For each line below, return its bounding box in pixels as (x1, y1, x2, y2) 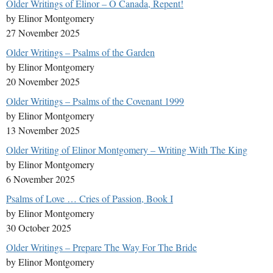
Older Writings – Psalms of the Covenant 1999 (6, 94, 184, 108)
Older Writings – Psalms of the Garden (6, 46, 155, 59)
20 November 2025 (6, 75, 80, 88)
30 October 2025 (6, 221, 71, 235)
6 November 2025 (6, 172, 75, 186)
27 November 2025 (6, 26, 80, 40)
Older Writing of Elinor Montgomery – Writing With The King (6, 143, 247, 157)
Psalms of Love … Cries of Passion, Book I (6, 192, 173, 205)
